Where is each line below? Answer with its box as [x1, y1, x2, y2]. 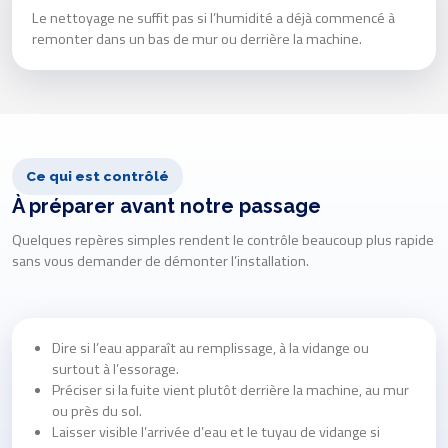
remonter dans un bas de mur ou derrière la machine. [32, 28, 362, 51]
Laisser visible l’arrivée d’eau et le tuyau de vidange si [52, 421, 380, 444]
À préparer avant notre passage [12, 194, 321, 219]
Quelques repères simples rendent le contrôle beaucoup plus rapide [12, 229, 434, 252]
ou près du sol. [52, 400, 142, 423]
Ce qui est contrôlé [26, 168, 169, 185]
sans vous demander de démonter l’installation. [12, 250, 309, 273]
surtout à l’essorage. [52, 358, 179, 381]
